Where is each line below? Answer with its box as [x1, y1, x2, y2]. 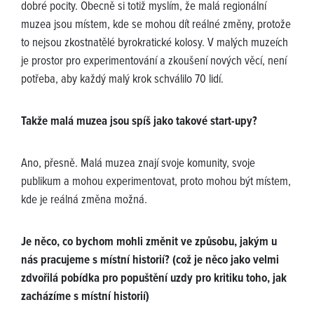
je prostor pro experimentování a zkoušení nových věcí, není [21, 54, 287, 70]
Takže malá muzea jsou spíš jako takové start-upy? [21, 114, 257, 130]
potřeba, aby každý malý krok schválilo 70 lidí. [21, 72, 224, 88]
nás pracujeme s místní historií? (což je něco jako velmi [21, 253, 279, 269]
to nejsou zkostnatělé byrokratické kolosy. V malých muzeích [21, 36, 288, 52]
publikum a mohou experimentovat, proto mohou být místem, [21, 175, 291, 191]
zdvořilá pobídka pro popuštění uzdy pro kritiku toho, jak [21, 271, 287, 287]
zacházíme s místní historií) [21, 289, 149, 306]
